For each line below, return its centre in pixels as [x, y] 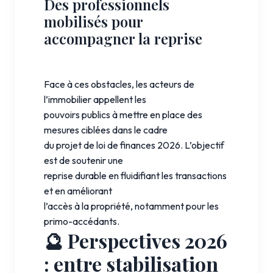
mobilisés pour [93, 21]
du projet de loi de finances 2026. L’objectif [134, 145]
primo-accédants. [82, 221]
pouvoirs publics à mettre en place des [123, 114]
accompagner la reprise [123, 38]
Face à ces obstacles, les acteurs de [119, 84]
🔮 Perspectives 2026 [136, 240]
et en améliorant [78, 190]
